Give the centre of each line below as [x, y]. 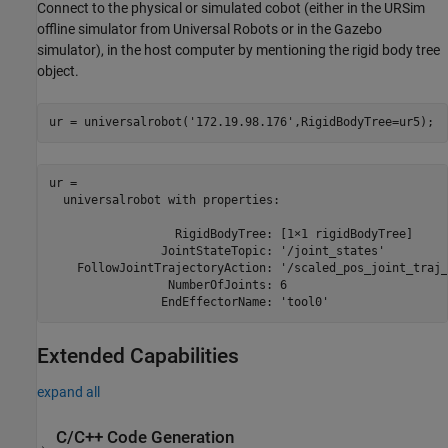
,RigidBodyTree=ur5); [363, 122]
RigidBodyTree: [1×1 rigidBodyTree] [230, 234]
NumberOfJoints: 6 [167, 285]
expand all [68, 391]
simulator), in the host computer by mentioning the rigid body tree [238, 49]
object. [58, 70]
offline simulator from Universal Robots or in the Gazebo [209, 28]
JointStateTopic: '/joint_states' [216, 251]
